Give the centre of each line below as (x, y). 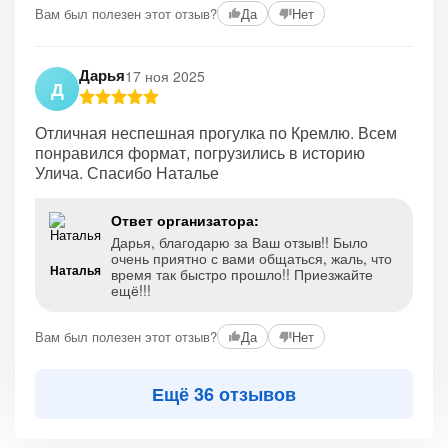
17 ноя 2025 (165, 75)
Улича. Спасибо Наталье (127, 172)
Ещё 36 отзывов (224, 394)
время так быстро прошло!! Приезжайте (242, 274)
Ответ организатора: (185, 220)
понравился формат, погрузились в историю (200, 152)
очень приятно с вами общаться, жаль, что (251, 258)
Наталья (75, 270)
